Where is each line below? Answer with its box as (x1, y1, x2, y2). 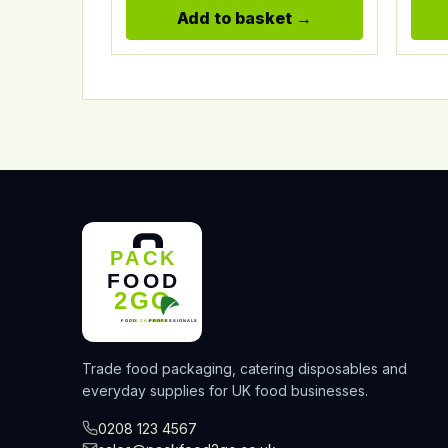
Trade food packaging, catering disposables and (82, 359, 407, 377)
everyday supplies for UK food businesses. (82, 381, 368, 399)
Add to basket (176, 7, 292, 28)
